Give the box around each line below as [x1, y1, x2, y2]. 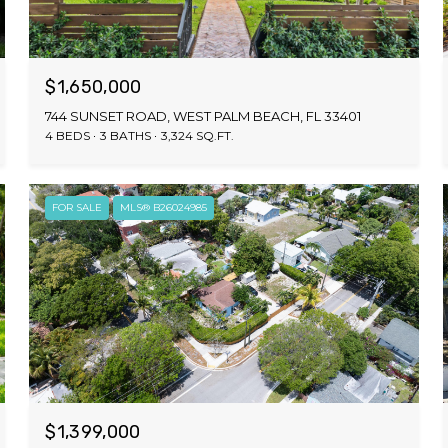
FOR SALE [52, 200, 103, 214]
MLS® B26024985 [120, 200, 208, 214]
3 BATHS [100, 127, 152, 143]
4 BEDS [45, 127, 91, 143]
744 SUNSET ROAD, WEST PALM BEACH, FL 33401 [45, 107, 362, 124]
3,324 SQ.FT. [161, 127, 235, 143]
